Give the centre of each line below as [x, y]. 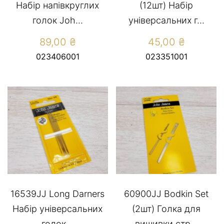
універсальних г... [166, 20]
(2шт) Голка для [166, 209]
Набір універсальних [58, 209]
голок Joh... [57, 20]
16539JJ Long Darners [58, 194]
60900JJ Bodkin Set [166, 194]
